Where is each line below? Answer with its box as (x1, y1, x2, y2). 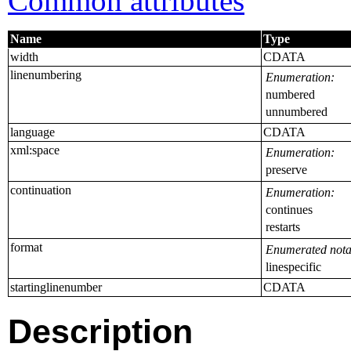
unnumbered (266, 104, 327, 118)
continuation (10, 183, 71, 197)
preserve (266, 162, 307, 176)
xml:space (10, 143, 60, 157)
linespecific (266, 259, 321, 273)
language (10, 125, 55, 139)
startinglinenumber (10, 280, 102, 294)
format (10, 240, 42, 254)
